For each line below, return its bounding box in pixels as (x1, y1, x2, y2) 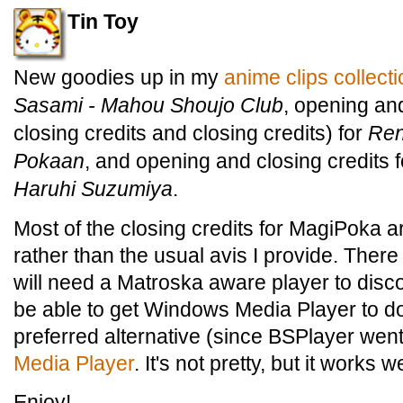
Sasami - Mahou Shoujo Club (13, 94, 283, 117)
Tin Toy (67, 10, 139, 33)
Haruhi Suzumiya (13, 177, 173, 201)
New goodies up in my (13, 66, 224, 89)
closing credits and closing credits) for (13, 121, 368, 145)
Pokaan (13, 149, 85, 173)
